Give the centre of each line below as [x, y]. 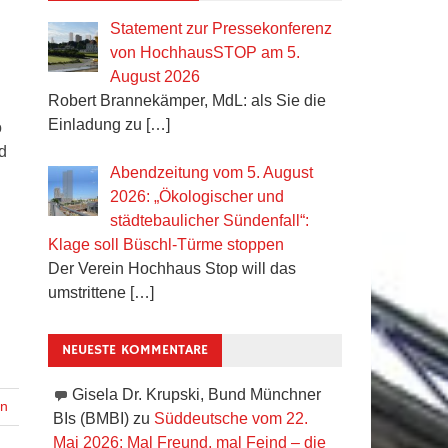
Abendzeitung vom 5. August [211, 172]
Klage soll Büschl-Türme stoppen [165, 244]
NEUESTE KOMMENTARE [134, 349]
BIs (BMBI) [90, 418]
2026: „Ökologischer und [196, 196]
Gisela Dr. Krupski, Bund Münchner [196, 394]
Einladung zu [96, 124]
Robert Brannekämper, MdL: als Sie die [186, 100]
